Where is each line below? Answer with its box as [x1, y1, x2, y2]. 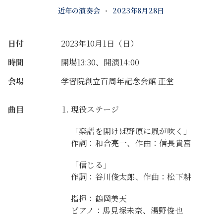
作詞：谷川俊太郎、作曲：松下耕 [71, 171, 191, 182]
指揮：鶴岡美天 [71, 193, 127, 204]
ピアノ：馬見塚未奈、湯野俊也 [71, 205, 183, 216]
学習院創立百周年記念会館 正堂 [61, 75, 174, 87]
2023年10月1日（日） [61, 38, 138, 49]
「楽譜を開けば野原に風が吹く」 [71, 125, 191, 137]
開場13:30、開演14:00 [61, 56, 139, 68]
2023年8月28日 [112, 5, 165, 15]
